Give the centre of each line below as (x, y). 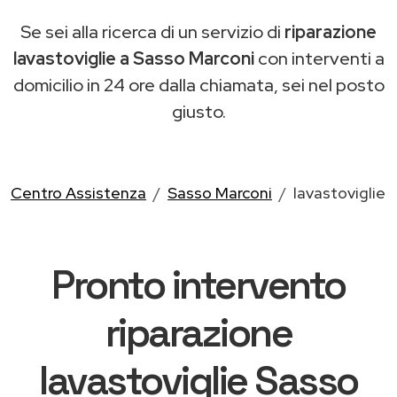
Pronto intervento (198, 284)
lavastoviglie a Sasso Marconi (133, 58)
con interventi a (319, 58)
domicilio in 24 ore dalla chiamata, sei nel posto (198, 85)
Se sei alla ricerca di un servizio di (152, 31)
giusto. (198, 111)
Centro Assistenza (78, 192)
